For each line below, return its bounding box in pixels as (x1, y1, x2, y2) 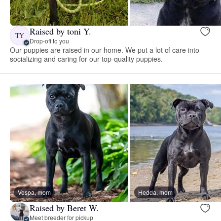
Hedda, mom (138, 187, 173, 196)
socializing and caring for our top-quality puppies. (10, 53, 163, 64)
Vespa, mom (18, 187, 51, 196)
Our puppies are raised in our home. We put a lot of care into (10, 44, 200, 55)
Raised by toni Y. (30, 25, 91, 37)
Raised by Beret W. (30, 202, 99, 214)
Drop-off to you (30, 37, 69, 45)
